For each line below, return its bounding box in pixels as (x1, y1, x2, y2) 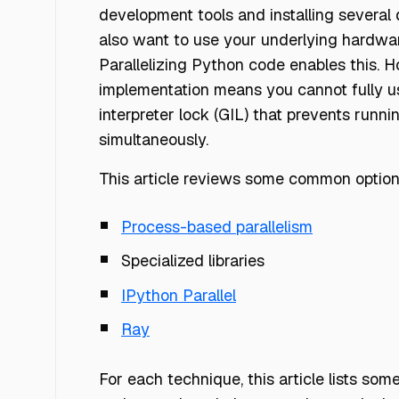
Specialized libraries (121, 250, 265, 272)
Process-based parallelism (121, 216, 313, 237)
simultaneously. (99, 129, 208, 150)
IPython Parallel (121, 284, 236, 305)
